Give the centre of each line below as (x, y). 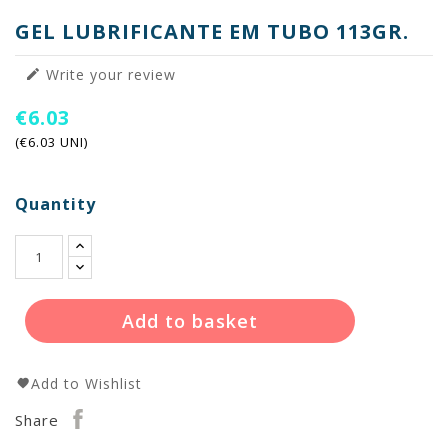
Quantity (55, 203)
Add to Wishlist (86, 383)
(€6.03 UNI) (51, 141)
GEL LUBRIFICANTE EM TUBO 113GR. (212, 31)
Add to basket (190, 320)
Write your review (108, 74)
